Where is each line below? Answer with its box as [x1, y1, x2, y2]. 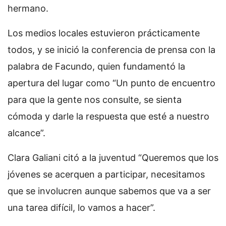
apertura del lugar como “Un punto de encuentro [8, 78, 215, 88]
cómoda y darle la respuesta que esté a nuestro [8, 111, 209, 122]
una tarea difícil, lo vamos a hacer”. [8, 202, 155, 213]
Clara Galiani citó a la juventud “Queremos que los [8, 152, 218, 163]
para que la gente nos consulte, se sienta [8, 94, 182, 105]
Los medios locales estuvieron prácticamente [8, 28, 200, 38]
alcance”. [8, 128, 45, 138]
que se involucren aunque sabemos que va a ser [8, 186, 211, 196]
